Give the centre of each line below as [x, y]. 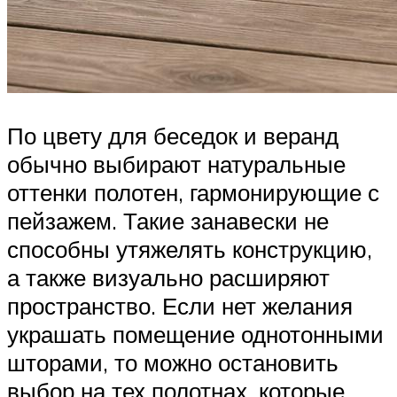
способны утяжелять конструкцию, [190, 249]
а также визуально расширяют [168, 278]
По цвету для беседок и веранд [173, 136]
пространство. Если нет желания [180, 306]
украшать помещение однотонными [195, 335]
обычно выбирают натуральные [176, 164]
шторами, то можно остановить [173, 363]
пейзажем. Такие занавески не [168, 221]
